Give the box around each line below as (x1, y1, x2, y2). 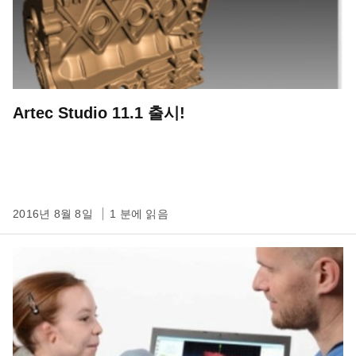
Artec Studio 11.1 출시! (13, 104, 185, 122)
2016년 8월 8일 (13, 207, 96, 220)
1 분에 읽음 (110, 207, 168, 220)
